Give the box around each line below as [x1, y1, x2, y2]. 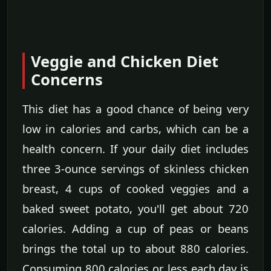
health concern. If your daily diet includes [22, 141, 249, 157]
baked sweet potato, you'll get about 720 [22, 201, 249, 217]
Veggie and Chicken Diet [31, 51, 218, 73]
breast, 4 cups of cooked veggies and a [22, 181, 249, 197]
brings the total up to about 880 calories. [22, 241, 249, 256]
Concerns [31, 69, 103, 91]
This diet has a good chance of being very [22, 101, 249, 117]
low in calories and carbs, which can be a [22, 121, 249, 137]
